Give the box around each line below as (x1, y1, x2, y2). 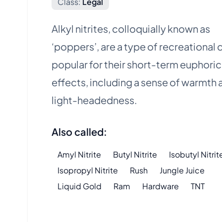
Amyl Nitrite (57, 149, 101, 160)
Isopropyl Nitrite (57, 165, 118, 175)
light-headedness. (52, 94, 137, 106)
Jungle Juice (160, 165, 205, 175)
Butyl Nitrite (113, 149, 157, 160)
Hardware (142, 181, 179, 191)
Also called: (52, 125, 107, 138)
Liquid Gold (57, 181, 102, 191)
